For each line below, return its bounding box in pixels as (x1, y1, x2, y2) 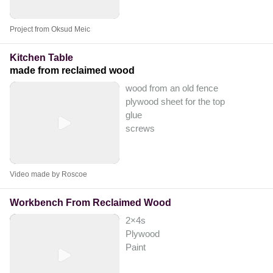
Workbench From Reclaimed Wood (10, 197, 171, 208)
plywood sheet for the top (126, 96, 225, 107)
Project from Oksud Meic (10, 25, 90, 34)
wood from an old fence (126, 83, 218, 94)
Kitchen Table (10, 52, 73, 63)
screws (126, 123, 155, 134)
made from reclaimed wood (10, 65, 135, 76)
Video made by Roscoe (10, 170, 87, 179)
